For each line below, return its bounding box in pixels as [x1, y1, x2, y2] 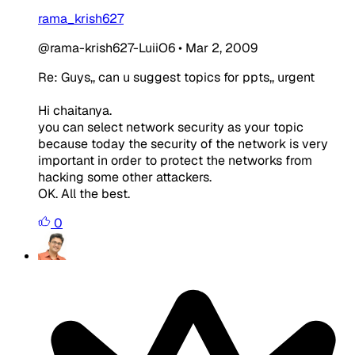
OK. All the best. [38, 185, 130, 202]
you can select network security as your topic [38, 118, 303, 136]
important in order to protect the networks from [38, 151, 312, 169]
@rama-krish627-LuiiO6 [38, 39, 175, 56]
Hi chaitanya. [38, 101, 112, 119]
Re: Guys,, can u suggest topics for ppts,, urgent [38, 68, 315, 86]
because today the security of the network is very [38, 135, 328, 152]
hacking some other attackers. [38, 168, 212, 185]
